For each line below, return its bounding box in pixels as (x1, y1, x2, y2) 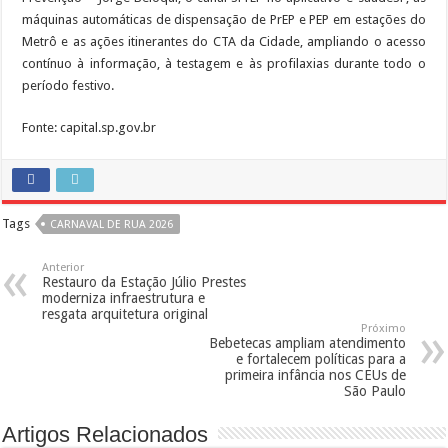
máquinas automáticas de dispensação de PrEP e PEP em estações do (22, 11, 426, 27)
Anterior (42, 260, 85, 274)
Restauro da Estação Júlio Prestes (42, 273, 247, 290)
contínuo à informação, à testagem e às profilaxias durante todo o (22, 55, 426, 71)
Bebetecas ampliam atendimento (208, 334, 406, 351)
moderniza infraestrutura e (42, 289, 206, 306)
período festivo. (22, 77, 115, 93)
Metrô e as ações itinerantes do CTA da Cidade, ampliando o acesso (22, 33, 426, 49)
